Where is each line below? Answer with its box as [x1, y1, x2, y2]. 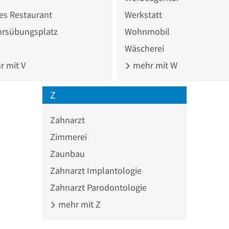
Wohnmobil [125, 25, 170, 37]
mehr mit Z [56, 198, 101, 210]
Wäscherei [125, 42, 164, 54]
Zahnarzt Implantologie [50, 164, 142, 176]
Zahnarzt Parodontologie [50, 181, 147, 193]
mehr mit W [131, 59, 177, 71]
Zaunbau [50, 147, 85, 159]
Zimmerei [50, 130, 87, 143]
